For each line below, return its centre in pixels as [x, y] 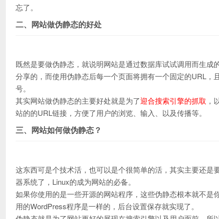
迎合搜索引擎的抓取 [173, 100]
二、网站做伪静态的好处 [59, 24]
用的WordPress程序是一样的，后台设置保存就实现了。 [107, 206]
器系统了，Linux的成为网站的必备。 [76, 182]
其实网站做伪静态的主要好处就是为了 [78, 100]
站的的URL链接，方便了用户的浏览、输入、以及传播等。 [111, 113]
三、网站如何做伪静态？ [59, 130]
